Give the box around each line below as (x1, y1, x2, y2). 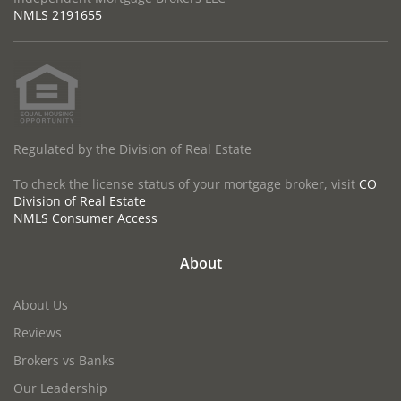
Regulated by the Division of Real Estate (13, 141, 252, 158)
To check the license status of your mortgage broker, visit (13, 175, 359, 193)
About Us (13, 296, 68, 314)
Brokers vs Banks (13, 352, 115, 370)
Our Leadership (13, 380, 107, 397)
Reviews (13, 324, 62, 342)
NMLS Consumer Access (13, 209, 158, 227)
